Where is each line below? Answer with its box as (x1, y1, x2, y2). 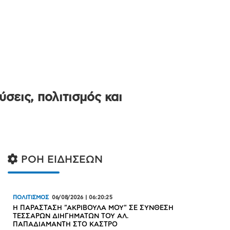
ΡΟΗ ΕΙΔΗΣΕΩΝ (18, 155, 103, 165)
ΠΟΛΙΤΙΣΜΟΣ (13, 195, 49, 201)
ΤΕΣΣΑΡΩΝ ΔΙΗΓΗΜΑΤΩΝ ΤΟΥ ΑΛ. (13, 213, 129, 220)
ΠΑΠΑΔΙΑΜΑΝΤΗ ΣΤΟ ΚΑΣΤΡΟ (13, 221, 118, 228)
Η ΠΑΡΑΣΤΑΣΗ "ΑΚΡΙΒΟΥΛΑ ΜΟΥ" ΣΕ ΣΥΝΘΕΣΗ (13, 205, 174, 212)
